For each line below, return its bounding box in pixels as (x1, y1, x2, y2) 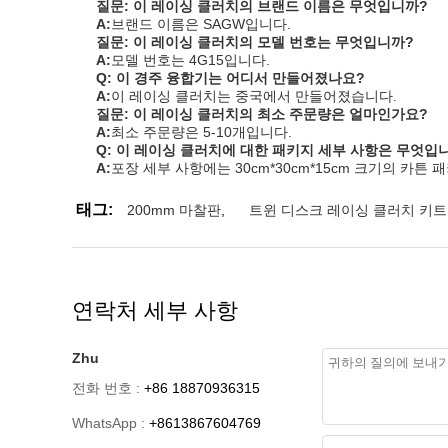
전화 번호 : (72, 380, 140, 396)
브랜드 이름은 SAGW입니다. (111, 16, 291, 32)
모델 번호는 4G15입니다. (111, 52, 270, 68)
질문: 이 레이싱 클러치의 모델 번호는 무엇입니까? (96, 34, 414, 50)
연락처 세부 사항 (72, 298, 238, 323)
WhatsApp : (72, 415, 145, 431)
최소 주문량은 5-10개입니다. (111, 124, 292, 140)
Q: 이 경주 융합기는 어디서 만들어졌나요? (96, 70, 365, 86)
